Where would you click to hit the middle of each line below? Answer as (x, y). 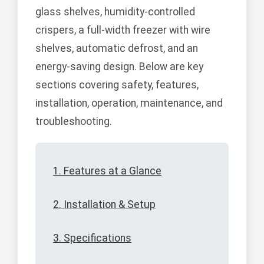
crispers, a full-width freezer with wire (123, 30)
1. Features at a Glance (107, 171)
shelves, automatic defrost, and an (117, 49)
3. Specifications (92, 238)
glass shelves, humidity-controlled (115, 12)
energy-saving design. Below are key (119, 67)
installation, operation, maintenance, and (129, 103)
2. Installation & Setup (104, 205)
